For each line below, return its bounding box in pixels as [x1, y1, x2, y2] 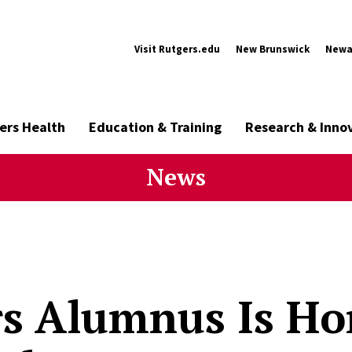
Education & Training [89, 118, 222, 136]
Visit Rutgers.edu [134, 42, 220, 56]
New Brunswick [236, 42, 310, 56]
